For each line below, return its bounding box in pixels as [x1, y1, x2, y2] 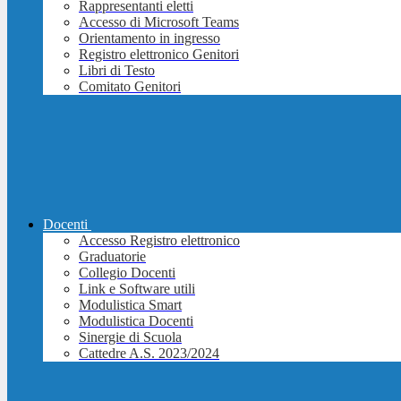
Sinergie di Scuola [79, 329, 182, 346]
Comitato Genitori [79, 79, 181, 95]
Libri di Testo [79, 63, 155, 79]
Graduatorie [79, 249, 146, 265]
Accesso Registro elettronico [79, 233, 240, 249]
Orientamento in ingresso [79, 30, 220, 47]
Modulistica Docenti [79, 313, 193, 329]
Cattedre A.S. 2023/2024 [79, 346, 219, 362]
